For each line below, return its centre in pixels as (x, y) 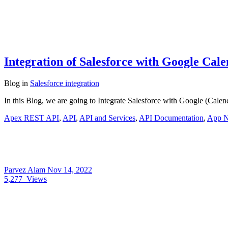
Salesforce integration (65, 83)
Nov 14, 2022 (70, 170)
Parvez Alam (26, 170)
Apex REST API (32, 118)
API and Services (107, 118)
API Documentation (171, 118)
